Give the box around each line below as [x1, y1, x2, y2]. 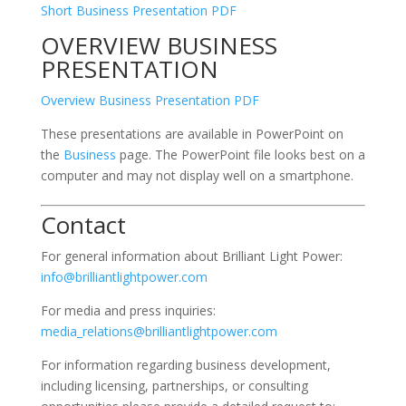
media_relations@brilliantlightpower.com [40, 323, 277, 340]
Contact [40, 208, 126, 241]
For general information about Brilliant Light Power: [40, 247, 343, 265]
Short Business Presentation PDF [40, 2, 237, 19]
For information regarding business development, [40, 356, 331, 373]
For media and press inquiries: [40, 302, 216, 319]
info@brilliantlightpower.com [40, 268, 208, 285]
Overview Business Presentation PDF [40, 92, 259, 109]
